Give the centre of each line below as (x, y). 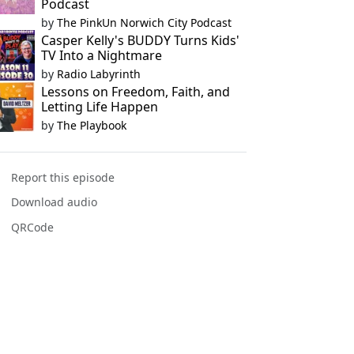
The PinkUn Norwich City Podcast (144, 23)
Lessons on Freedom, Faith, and (135, 92)
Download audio (55, 202)
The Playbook (91, 125)
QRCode (33, 227)
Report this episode (63, 178)
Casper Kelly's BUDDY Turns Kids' (140, 40)
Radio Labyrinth (98, 74)
